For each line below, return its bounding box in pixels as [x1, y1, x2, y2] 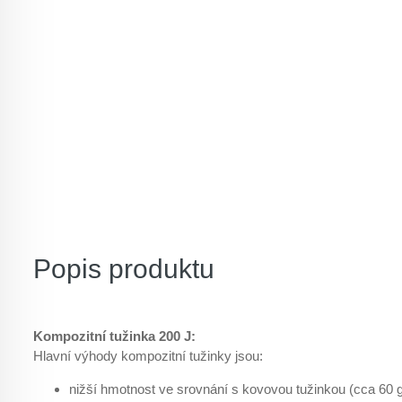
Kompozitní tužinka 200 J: [33, 328, 196, 344]
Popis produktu [33, 254, 214, 284]
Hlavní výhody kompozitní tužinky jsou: [33, 348, 263, 363]
